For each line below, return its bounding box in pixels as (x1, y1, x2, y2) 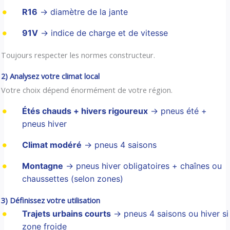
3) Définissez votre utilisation (1, 195, 101, 205)
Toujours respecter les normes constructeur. (1, 49, 156, 60)
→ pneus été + (147, 105, 207, 116)
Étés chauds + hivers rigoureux (22, 105, 148, 116)
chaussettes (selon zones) (22, 173, 123, 184)
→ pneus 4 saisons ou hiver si (110, 208, 228, 219)
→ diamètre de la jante (37, 7, 128, 17)
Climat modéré (22, 139, 82, 150)
